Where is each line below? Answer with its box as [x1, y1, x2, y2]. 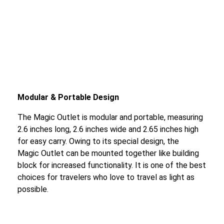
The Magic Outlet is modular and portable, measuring [17, 112, 203, 122]
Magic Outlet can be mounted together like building [17, 148, 199, 158]
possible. [17, 184, 48, 194]
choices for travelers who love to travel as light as [17, 172, 194, 182]
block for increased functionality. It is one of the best [17, 160, 206, 170]
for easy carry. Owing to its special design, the [17, 136, 179, 146]
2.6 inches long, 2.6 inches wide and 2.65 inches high [17, 124, 198, 134]
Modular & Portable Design [17, 92, 119, 102]
